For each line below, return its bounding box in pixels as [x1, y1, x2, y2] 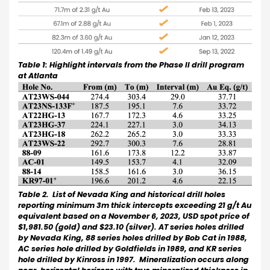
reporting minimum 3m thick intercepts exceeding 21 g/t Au [18, 199, 251, 210]
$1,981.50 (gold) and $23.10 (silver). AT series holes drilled [18, 221, 244, 232]
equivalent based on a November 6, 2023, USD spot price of [18, 210, 250, 221]
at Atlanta [18, 70, 58, 81]
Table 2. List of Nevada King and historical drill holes [18, 189, 225, 199]
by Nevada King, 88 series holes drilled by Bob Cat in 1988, [18, 232, 247, 243]
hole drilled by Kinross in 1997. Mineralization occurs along [18, 254, 249, 265]
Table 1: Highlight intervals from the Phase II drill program [18, 59, 244, 70]
